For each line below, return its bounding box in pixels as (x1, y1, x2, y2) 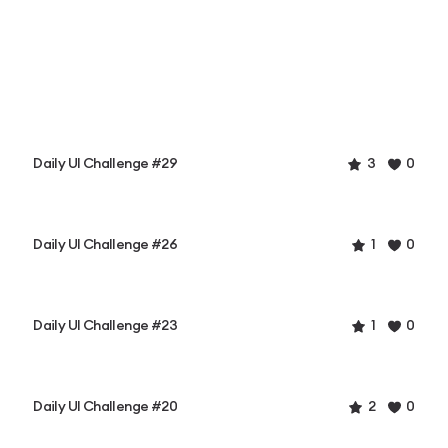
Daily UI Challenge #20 (33, 399, 177, 414)
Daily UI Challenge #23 (33, 318, 177, 333)
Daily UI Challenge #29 (33, 156, 177, 171)
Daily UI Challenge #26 (33, 237, 177, 252)
